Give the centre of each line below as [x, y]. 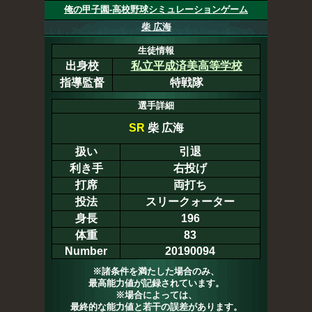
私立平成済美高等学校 [186, 66]
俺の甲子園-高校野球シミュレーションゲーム [156, 9]
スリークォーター [190, 202]
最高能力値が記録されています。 [156, 283]
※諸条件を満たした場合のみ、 [156, 271]
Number [86, 251]
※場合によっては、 [156, 295]
